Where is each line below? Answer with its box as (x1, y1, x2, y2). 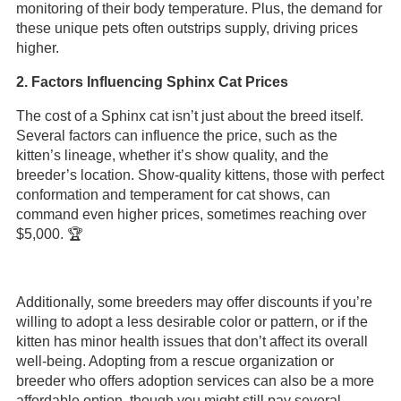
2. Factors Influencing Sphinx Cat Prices (15, 74, 288, 90)
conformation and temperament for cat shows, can (15, 187, 330, 202)
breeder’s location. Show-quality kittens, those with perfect (15, 167, 384, 183)
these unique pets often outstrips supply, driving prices (15, 21, 358, 36)
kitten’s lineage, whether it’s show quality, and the (15, 148, 328, 163)
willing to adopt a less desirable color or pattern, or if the (15, 314, 368, 329)
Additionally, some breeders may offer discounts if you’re (15, 294, 372, 310)
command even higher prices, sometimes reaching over (15, 207, 366, 222)
